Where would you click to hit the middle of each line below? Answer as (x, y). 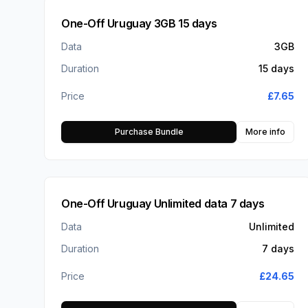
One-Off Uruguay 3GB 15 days (139, 24)
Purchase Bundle (149, 132)
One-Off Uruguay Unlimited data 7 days (163, 204)
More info (266, 132)
